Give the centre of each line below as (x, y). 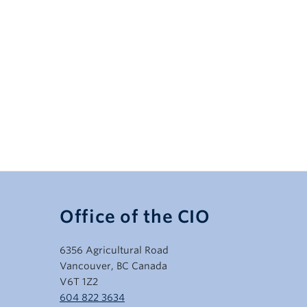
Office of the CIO (135, 217)
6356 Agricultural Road (114, 250)
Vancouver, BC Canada (113, 266)
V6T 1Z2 (79, 282)
